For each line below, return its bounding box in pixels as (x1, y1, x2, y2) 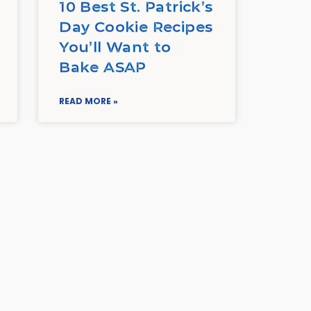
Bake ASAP (59, 58, 146, 76)
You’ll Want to (59, 38, 171, 56)
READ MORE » (59, 95, 119, 108)
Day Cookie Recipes (59, 18, 213, 36)
